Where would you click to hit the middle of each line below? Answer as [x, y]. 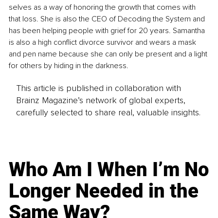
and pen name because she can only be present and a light [109, 54]
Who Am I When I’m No [109, 169]
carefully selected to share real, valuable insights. [108, 112]
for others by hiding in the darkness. [69, 65]
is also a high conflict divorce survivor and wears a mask [103, 42]
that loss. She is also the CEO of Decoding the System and [108, 19]
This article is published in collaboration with [98, 88]
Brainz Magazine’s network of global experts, [100, 100]
